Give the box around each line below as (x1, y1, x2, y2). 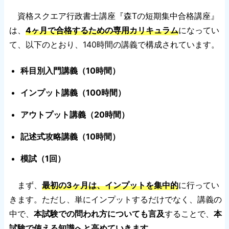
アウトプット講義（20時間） (20, 109, 130, 120)
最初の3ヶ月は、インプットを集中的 (42, 179, 178, 190)
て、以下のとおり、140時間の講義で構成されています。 (9, 39, 219, 50)
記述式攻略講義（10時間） (20, 131, 121, 142)
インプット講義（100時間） (20, 87, 126, 98)
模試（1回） (20, 153, 66, 164)
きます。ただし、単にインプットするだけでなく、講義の (9, 194, 222, 204)
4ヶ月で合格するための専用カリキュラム (26, 25, 178, 35)
